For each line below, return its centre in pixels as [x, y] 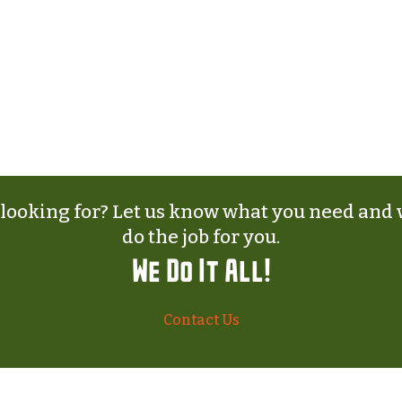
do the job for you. [201, 237]
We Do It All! [201, 273]
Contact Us [201, 319]
